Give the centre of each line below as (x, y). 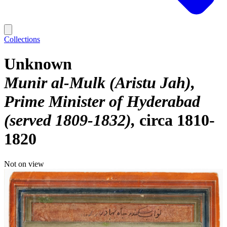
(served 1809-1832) (68, 120)
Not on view (24, 164)
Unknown (38, 64)
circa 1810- (177, 120)
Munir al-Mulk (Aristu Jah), (100, 83)
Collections (22, 39)
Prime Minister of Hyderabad (102, 102)
